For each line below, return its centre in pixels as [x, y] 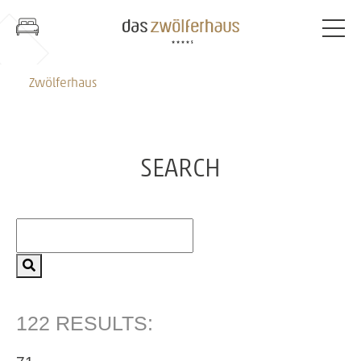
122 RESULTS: [85, 323]
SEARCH [180, 170]
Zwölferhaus [63, 84]
